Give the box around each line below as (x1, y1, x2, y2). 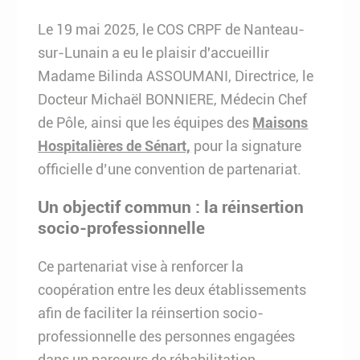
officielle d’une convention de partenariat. (38, 161, 302, 178)
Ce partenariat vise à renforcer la (38, 258, 244, 275)
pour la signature (190, 137, 302, 154)
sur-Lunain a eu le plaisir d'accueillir (38, 44, 270, 61)
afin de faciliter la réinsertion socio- (38, 305, 264, 321)
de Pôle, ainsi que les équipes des (38, 114, 253, 131)
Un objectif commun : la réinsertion (38, 198, 305, 217)
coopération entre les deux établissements (38, 281, 307, 298)
